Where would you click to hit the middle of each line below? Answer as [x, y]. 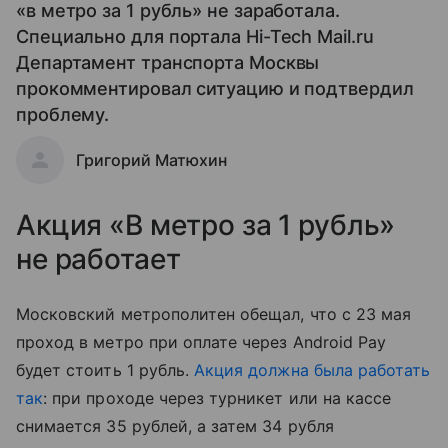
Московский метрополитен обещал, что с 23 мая [214, 314]
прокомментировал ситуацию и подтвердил [215, 88]
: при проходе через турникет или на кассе [217, 398]
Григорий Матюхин [151, 160]
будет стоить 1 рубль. [105, 370]
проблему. [63, 114]
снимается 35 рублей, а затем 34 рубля [175, 426]
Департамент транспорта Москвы [168, 62]
